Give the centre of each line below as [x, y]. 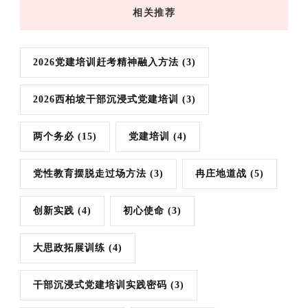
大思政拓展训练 [69, 247]
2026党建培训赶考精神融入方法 [106, 62]
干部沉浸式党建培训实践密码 [100, 285]
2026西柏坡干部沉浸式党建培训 [106, 99]
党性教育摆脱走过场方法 [90, 173]
